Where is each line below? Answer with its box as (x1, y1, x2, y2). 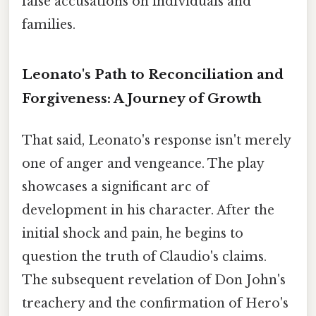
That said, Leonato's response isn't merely (22, 132, 291, 148)
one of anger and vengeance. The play (22, 155, 264, 171)
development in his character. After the (22, 202, 274, 218)
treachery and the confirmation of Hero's (22, 295, 288, 311)
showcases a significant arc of (22, 178, 209, 195)
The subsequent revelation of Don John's (22, 272, 286, 288)
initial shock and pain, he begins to (22, 225, 243, 241)
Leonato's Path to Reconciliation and (22, 66, 284, 83)
